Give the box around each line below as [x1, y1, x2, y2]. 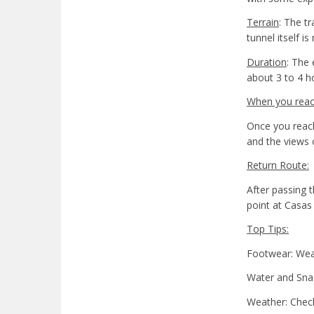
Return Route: [247, 158, 309, 172]
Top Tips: [247, 222, 289, 236]
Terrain [247, 15, 279, 29]
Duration [247, 55, 287, 69]
